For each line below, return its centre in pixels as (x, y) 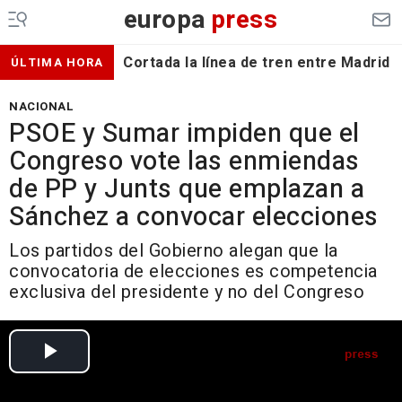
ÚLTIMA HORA (57, 62)
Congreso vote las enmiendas (184, 162)
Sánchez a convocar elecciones (194, 217)
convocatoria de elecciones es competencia (193, 271)
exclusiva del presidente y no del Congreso (187, 292)
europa (165, 20)
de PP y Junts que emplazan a (187, 189)
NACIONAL (41, 106)
